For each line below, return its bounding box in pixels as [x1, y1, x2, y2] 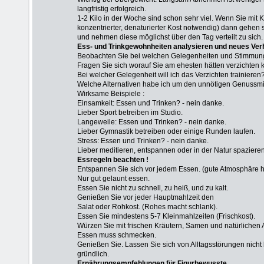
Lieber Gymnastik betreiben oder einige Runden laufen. [77, 127, 255, 136]
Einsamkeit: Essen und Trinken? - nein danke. [77, 99, 224, 107]
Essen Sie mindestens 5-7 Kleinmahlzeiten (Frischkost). [77, 212, 255, 220]
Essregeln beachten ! [77, 156, 148, 164]
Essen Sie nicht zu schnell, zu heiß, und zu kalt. [77, 184, 228, 192]
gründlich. [77, 250, 109, 258]
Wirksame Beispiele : [77, 90, 144, 98]
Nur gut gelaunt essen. [77, 174, 150, 183]
